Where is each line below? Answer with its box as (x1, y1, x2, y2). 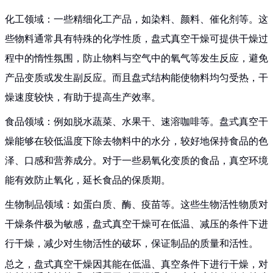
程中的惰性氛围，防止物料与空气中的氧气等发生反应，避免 (5, 53, 268, 64)
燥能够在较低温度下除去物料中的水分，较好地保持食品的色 (5, 136, 268, 147)
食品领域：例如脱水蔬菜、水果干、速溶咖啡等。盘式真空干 (5, 116, 268, 127)
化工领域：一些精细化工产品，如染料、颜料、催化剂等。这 (5, 14, 268, 25)
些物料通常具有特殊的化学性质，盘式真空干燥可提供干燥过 (5, 34, 268, 44)
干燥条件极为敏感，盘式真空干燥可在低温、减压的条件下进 (5, 219, 268, 230)
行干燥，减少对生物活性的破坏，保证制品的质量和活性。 (5, 238, 258, 249)
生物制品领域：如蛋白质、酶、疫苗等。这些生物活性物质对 (5, 199, 268, 210)
